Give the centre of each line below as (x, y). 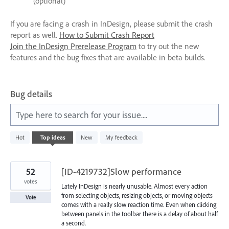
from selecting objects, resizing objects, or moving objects (137, 195)
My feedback (121, 137)
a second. (74, 223)
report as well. (35, 35)
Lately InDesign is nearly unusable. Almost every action (134, 186)
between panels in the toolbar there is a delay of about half (140, 213)
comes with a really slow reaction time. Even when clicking (139, 204)
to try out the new (168, 46)
